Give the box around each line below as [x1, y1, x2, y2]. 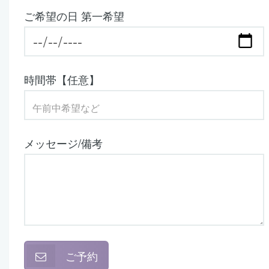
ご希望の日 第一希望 [24, 8, 124, 23]
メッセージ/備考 [24, 135, 103, 151]
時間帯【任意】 [24, 71, 100, 87]
